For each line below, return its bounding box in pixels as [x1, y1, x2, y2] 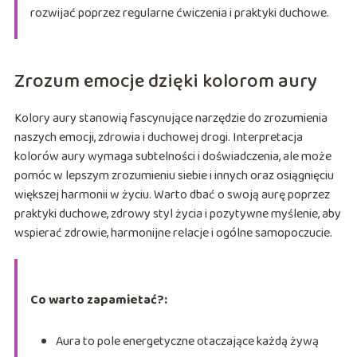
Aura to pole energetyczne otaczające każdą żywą [55, 331, 319, 351]
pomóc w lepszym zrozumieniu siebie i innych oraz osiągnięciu [14, 165, 334, 186]
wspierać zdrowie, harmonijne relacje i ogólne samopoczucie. [14, 222, 332, 243]
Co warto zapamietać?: [29, 289, 167, 310]
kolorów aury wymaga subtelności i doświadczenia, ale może [14, 146, 331, 167]
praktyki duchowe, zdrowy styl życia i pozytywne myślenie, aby [14, 203, 341, 224]
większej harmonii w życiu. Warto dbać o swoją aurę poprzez [14, 184, 330, 205]
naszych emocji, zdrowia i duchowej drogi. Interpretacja [14, 127, 303, 147]
